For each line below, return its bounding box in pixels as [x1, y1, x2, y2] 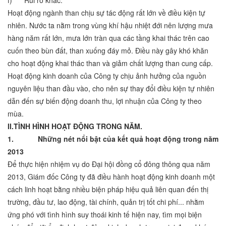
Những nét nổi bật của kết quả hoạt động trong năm [38, 134, 218, 144]
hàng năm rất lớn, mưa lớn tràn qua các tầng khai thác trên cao [8, 33, 209, 43]
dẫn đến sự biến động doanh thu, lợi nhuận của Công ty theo [8, 96, 202, 106]
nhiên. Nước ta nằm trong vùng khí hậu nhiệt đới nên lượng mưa [8, 20, 213, 31]
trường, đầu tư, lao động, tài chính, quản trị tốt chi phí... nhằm [8, 197, 204, 207]
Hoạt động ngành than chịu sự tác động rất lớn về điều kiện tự [8, 8, 205, 18]
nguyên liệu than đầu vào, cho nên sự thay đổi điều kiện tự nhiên [8, 83, 214, 94]
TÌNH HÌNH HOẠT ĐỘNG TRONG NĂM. [14, 121, 142, 132]
